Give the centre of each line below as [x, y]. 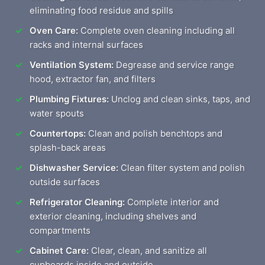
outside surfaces [65, 182]
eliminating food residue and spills [101, 10]
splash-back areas [68, 148]
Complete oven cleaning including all [156, 30]
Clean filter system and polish [182, 168]
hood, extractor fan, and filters [93, 79]
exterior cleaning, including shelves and [113, 216]
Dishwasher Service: [74, 168]
